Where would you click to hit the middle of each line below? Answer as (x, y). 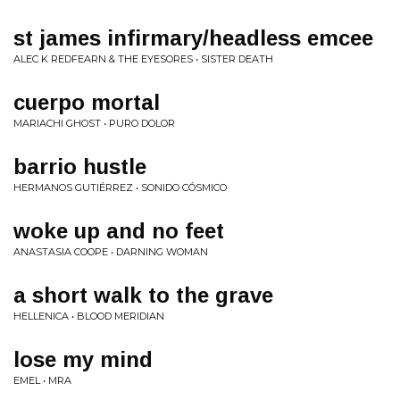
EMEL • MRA (42, 380)
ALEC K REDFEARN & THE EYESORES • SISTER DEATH (143, 59)
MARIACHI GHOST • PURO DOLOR (94, 123)
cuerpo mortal (87, 102)
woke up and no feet (119, 231)
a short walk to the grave (143, 295)
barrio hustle (80, 167)
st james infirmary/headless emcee (193, 38)
